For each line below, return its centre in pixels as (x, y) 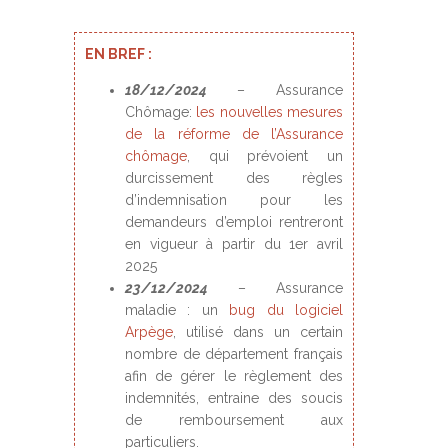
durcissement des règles (234, 178)
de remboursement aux (234, 420)
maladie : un (177, 310)
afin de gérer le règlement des (234, 376)
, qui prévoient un (265, 156)
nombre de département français (234, 354)
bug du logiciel (286, 310)
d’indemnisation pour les (234, 200)
